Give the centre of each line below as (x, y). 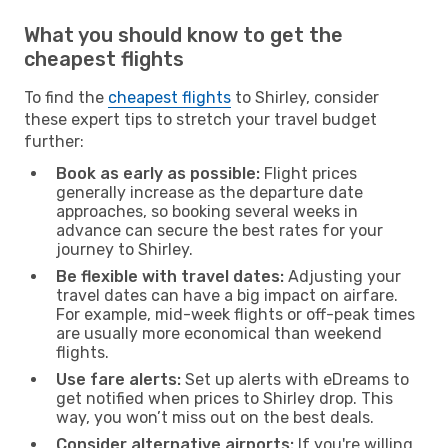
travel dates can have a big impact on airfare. (227, 295)
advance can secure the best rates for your (219, 230)
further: (54, 141)
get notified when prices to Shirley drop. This (224, 398)
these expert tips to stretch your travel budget (200, 119)
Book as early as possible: (158, 173)
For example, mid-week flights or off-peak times (235, 314)
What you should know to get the (183, 34)
